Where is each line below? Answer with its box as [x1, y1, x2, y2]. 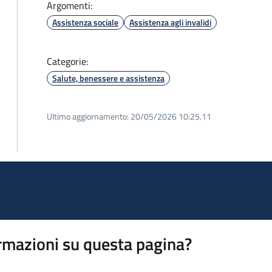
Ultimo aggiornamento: [47, 110, 129, 123]
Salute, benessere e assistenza [52, 72, 165, 84]
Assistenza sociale [52, 16, 118, 29]
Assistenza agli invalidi [129, 16, 211, 29]
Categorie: [47, 54, 88, 69]
